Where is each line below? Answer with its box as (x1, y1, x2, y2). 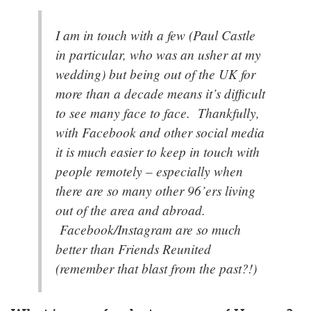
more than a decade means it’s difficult (56, 83, 265, 102)
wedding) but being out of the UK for (56, 64, 255, 83)
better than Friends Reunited (56, 239, 211, 258)
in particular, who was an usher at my (56, 44, 261, 63)
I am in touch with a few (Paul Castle (56, 25, 255, 44)
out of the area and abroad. (56, 200, 205, 219)
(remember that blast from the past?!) (56, 258, 257, 277)
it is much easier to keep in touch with (56, 142, 260, 160)
